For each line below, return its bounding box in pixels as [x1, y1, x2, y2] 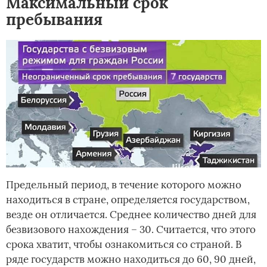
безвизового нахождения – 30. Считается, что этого [6, 222, 256, 236]
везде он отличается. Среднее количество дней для [6, 207, 256, 221]
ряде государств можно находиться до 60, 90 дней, [6, 252, 256, 266]
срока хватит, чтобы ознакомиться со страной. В [6, 237, 242, 251]
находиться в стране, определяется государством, [6, 193, 250, 206]
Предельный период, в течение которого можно [6, 178, 241, 191]
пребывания [6, 9, 103, 29]
